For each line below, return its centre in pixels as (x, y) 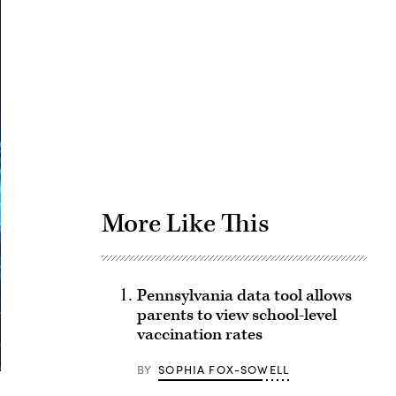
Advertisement (285, 65)
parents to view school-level (236, 315)
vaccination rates (199, 335)
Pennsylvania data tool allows (244, 296)
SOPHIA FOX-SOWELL (224, 369)
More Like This (185, 224)
